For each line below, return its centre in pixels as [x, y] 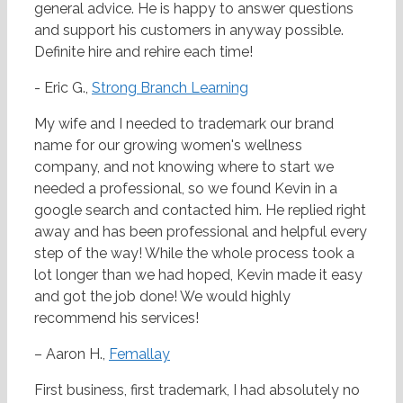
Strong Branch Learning [170, 88]
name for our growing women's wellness [168, 146]
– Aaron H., [72, 354]
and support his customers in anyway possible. [189, 31]
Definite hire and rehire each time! [143, 52]
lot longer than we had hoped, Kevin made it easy [198, 275]
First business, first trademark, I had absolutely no [197, 390]
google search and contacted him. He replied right [200, 210]
